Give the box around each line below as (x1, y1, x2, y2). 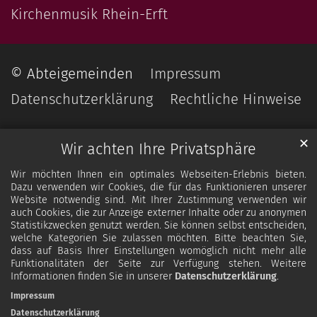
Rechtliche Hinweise (170, 90, 301, 108)
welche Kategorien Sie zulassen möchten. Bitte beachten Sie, (11, 232, 306, 245)
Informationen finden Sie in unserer (11, 270, 175, 283)
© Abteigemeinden (11, 64, 133, 82)
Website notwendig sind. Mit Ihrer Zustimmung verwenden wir (11, 194, 306, 207)
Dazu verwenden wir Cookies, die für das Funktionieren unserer (11, 181, 306, 194)
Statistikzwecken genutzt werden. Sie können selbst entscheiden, (11, 219, 306, 232)
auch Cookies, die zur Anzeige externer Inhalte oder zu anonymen (11, 207, 306, 219)
